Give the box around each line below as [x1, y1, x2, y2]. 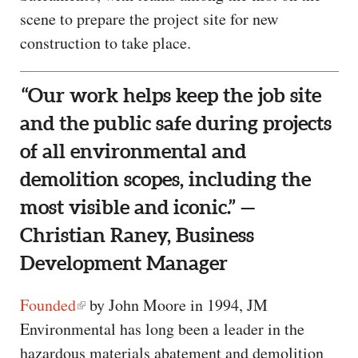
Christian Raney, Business [20, 224, 254, 247]
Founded [20, 294, 76, 316]
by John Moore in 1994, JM [86, 294, 268, 316]
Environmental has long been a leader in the [20, 318, 304, 340]
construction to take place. [20, 31, 191, 54]
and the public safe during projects [20, 112, 332, 135]
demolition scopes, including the [20, 168, 311, 191]
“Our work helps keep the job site [20, 84, 321, 107]
